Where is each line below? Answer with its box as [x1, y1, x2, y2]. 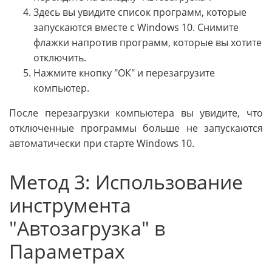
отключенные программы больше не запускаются [9, 121, 263, 135]
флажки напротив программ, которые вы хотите [33, 36, 262, 50]
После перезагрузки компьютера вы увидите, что [9, 106, 263, 120]
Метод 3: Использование [9, 169, 243, 195]
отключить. [33, 51, 86, 65]
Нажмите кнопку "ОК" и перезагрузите [33, 66, 215, 80]
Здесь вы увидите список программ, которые [33, 5, 246, 19]
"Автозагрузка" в [9, 215, 165, 242]
